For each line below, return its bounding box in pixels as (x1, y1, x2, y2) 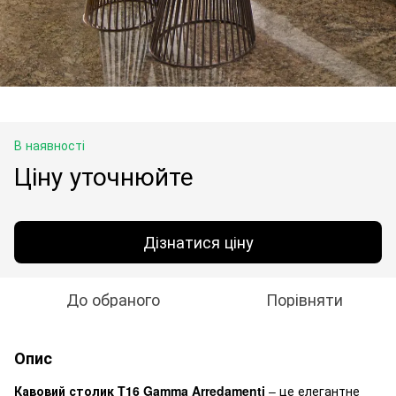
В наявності (14, 135, 85, 154)
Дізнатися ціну (142, 230, 254, 254)
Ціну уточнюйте (14, 156, 194, 193)
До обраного (66, 286, 160, 310)
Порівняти (265, 286, 343, 310)
